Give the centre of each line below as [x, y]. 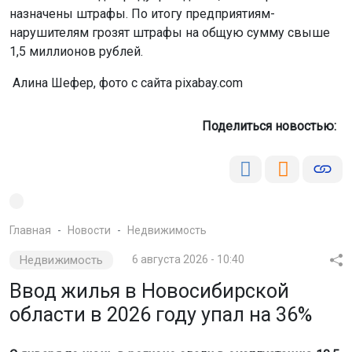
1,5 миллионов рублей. [76, 51]
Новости [89, 230]
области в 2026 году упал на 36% [161, 315]
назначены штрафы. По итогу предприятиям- [142, 14]
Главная [30, 230]
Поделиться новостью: [272, 126]
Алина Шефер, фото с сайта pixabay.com [126, 83]
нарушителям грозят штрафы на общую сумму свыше [170, 33]
